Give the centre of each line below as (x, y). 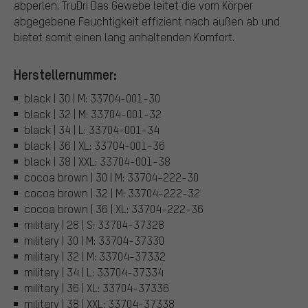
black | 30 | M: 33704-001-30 (92, 98)
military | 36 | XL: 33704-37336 (97, 287)
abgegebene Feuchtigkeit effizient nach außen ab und (147, 21)
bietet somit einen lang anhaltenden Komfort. (124, 37)
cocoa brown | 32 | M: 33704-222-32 (112, 192)
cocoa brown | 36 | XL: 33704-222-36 (114, 208)
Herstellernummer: (65, 75)
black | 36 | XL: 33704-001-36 (95, 145)
